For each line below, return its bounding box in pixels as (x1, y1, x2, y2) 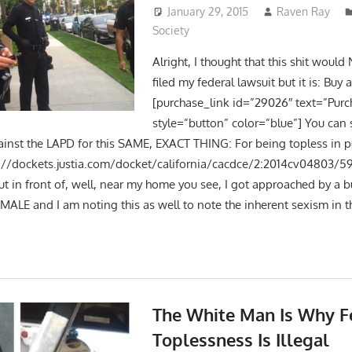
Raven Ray (277, 4, 331, 18)
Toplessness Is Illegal (152, 328, 329, 350)
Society (152, 23, 189, 37)
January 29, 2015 (167, 4, 248, 18)
